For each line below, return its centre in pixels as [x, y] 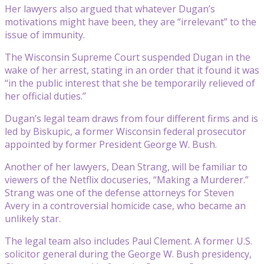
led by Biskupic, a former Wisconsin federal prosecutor [126, 131]
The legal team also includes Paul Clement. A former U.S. [128, 241]
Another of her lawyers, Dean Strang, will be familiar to [126, 166]
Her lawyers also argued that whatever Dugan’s [110, 9]
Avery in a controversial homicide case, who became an [125, 205]
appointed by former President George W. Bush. [111, 144]
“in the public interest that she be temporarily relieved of [130, 83]
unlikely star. [33, 218]
